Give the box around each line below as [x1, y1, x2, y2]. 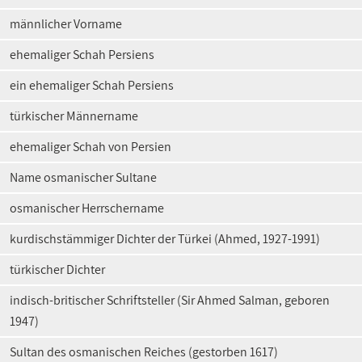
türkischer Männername [10, 107, 138, 124]
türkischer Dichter [10, 261, 105, 278]
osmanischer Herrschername [10, 200, 164, 217]
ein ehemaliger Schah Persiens [10, 77, 174, 94]
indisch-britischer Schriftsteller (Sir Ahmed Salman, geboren [10, 292, 330, 309]
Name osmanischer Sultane [10, 169, 157, 186]
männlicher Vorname [10, 15, 122, 32]
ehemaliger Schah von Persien [10, 138, 171, 155]
